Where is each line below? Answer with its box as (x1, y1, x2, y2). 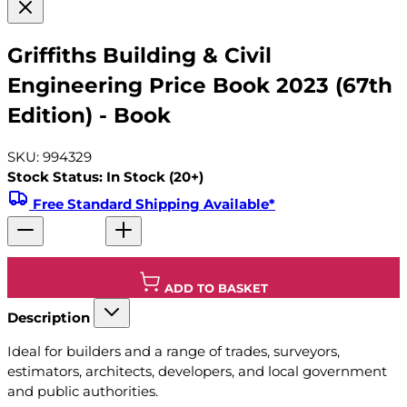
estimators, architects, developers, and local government (7, 362, 387, 381)
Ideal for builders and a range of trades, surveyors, (7, 342, 340, 361)
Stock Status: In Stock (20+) (7, 168, 203, 186)
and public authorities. (7, 382, 158, 401)
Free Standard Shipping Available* (33, 195, 275, 213)
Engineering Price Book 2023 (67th (7, 72, 392, 98)
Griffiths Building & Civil (7, 42, 272, 68)
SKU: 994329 (7, 148, 92, 166)
